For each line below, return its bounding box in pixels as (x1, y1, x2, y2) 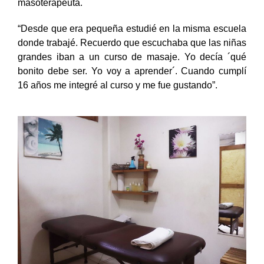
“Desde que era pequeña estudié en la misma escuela (18, 23, 246, 34)
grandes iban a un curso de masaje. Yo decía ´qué (18, 51, 246, 62)
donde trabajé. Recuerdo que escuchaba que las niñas (18, 37, 246, 48)
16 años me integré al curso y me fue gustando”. (18, 80, 217, 90)
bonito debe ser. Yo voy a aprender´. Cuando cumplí (18, 65, 246, 76)
